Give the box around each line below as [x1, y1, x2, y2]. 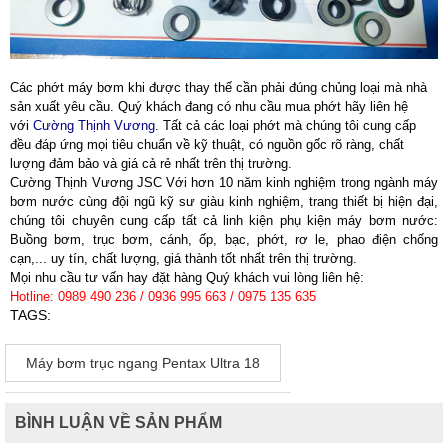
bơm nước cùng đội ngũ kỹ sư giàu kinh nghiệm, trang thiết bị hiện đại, [10, 193, 438, 209]
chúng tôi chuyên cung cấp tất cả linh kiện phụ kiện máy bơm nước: [10, 212, 438, 228]
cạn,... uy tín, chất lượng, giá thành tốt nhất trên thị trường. [10, 250, 357, 266]
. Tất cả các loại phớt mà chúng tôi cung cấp [155, 117, 416, 133]
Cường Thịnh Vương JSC [10, 174, 162, 190]
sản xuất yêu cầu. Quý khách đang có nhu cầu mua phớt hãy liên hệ [10, 98, 408, 114]
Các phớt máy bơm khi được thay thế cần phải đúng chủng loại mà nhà [10, 79, 427, 95]
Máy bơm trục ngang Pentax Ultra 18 [26, 354, 260, 371]
